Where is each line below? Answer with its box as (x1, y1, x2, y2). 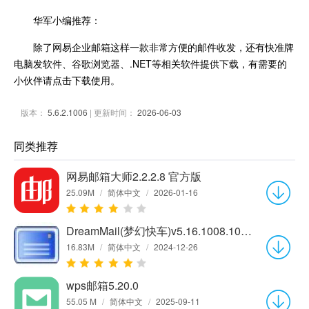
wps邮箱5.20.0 (66, 277, 139, 293)
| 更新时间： (88, 106, 137, 118)
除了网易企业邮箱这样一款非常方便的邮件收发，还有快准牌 (33, 39, 294, 54)
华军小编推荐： (33, 12, 101, 27)
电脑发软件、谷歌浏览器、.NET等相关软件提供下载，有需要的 (14, 56, 287, 70)
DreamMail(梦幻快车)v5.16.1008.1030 (241, 222, 252, 239)
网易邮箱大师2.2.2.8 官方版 (66, 168, 201, 184)
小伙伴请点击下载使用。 (14, 72, 120, 87)
